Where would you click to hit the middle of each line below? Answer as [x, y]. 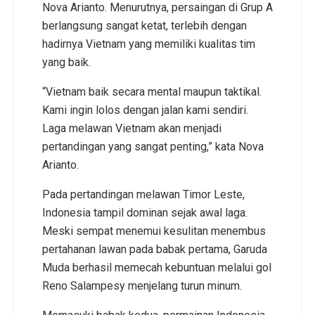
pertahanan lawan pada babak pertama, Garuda [155, 249]
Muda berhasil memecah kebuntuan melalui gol [157, 267]
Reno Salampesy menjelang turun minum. [142, 285]
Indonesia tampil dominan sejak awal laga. [145, 212]
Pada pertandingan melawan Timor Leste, [143, 194]
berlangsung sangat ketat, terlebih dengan [144, 25]
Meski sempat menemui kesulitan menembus [154, 231]
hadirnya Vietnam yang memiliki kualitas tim [149, 44]
